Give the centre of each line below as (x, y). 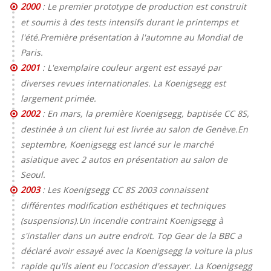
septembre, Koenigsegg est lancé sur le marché (117, 144)
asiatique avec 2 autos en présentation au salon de (124, 159)
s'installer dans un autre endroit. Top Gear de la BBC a (131, 235)
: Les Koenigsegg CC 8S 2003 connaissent (125, 189)
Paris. (32, 52)
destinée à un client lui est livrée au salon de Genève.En (134, 129)
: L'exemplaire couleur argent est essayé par (131, 67)
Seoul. (33, 174)
